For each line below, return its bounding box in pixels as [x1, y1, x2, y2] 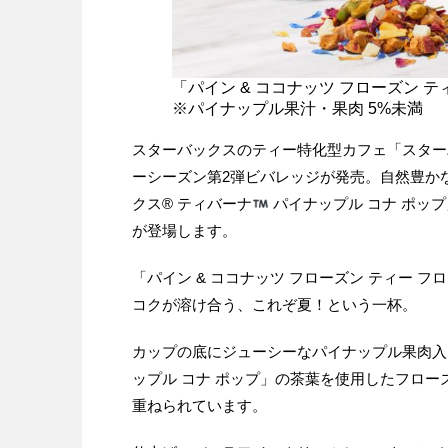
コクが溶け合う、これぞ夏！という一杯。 [132, 296, 417, 313]
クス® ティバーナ [132, 195, 252, 212]
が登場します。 [132, 222, 237, 239]
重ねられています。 [132, 397, 267, 414]
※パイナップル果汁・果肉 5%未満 [172, 100, 423, 117]
